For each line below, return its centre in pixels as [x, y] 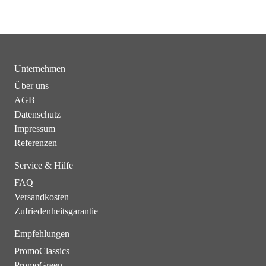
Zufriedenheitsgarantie [56, 211]
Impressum [35, 129]
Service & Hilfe [44, 165]
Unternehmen [40, 69]
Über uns [31, 86]
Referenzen [36, 143]
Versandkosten [42, 197]
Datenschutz [37, 114]
